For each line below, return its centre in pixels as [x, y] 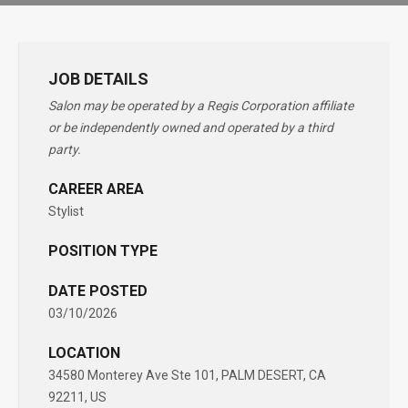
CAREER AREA [96, 189]
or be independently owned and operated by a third [191, 127]
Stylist [66, 211]
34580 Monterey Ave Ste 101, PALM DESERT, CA [187, 375]
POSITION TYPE [103, 251]
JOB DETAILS [98, 79]
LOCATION [84, 353]
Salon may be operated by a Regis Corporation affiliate [201, 106]
